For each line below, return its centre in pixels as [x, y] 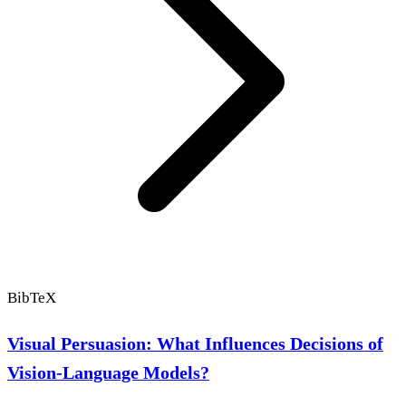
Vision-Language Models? [108, 372]
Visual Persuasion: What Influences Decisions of [195, 343]
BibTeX [32, 297]
